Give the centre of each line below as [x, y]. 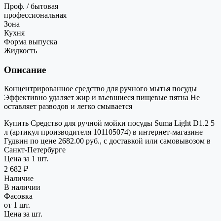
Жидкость [20, 50]
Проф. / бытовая [31, 6]
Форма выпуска [31, 41]
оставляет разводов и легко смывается [68, 107]
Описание [25, 70]
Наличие [19, 179]
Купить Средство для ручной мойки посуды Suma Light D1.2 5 [109, 123]
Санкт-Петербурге [35, 150]
